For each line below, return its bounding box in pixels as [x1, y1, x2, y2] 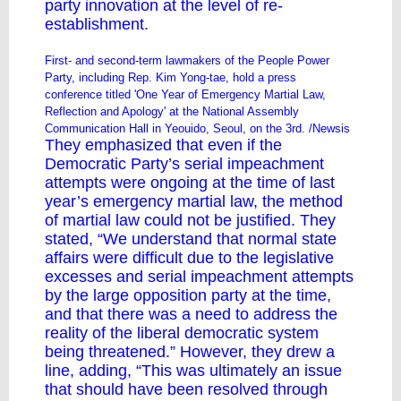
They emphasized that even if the [45, 136, 282, 154]
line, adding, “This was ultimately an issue [45, 362, 342, 380]
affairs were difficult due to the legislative [45, 249, 334, 267]
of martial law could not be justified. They [45, 211, 336, 229]
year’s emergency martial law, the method [45, 192, 343, 210]
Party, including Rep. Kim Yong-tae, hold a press [45, 71, 296, 84]
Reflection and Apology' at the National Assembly [45, 105, 299, 118]
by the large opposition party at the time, [45, 286, 331, 304]
